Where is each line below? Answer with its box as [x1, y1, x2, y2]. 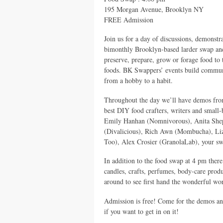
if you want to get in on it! [104, 206, 179, 216]
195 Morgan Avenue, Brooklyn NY [104, 4, 204, 14]
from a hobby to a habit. [104, 76, 173, 85]
